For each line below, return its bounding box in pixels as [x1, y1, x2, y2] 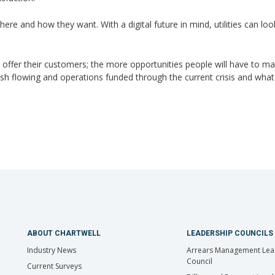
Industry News [26, 244, 76, 255]
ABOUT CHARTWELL [26, 228, 101, 238]
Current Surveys [26, 260, 82, 271]
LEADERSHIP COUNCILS [186, 228, 273, 238]
